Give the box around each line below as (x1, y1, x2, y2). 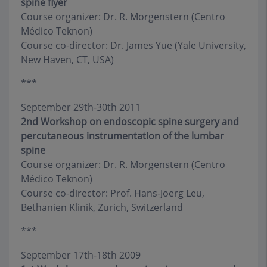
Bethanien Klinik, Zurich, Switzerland (21, 201, 183, 214)
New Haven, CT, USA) (21, 53, 114, 66)
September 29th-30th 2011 (21, 101, 141, 114)
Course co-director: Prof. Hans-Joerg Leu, (21, 187, 204, 200)
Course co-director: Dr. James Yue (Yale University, (21, 39, 246, 52)
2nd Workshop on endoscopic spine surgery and (21, 115, 239, 128)
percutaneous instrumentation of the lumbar (21, 129, 224, 142)
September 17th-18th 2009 (21, 249, 141, 262)
